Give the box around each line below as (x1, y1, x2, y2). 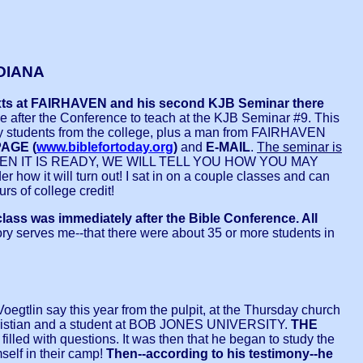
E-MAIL (206, 139, 250, 154)
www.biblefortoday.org (36, 139, 173, 154)
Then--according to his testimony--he (106, 347, 333, 361)
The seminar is (257, 139, 342, 154)
